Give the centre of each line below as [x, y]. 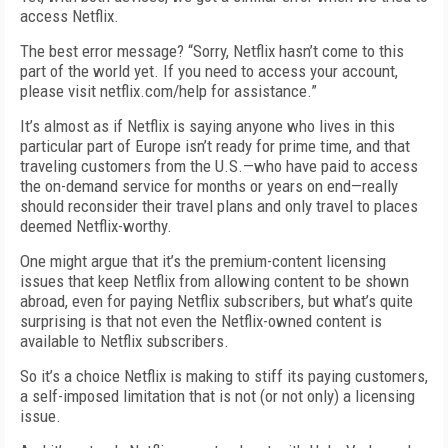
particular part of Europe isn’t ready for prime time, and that [215, 146]
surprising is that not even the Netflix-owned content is [201, 321]
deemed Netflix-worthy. [96, 226]
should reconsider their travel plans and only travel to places [219, 206]
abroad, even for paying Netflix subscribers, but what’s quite [216, 301]
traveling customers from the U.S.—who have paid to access [219, 166]
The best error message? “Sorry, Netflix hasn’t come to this [212, 51]
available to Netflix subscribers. [124, 341]
